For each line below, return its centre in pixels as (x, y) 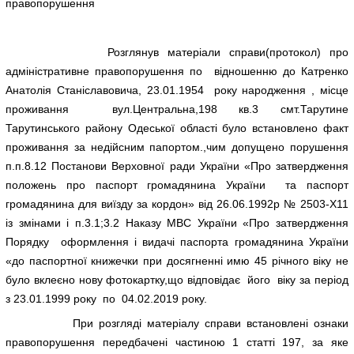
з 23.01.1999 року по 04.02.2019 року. (107, 299)
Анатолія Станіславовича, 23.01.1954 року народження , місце (177, 90)
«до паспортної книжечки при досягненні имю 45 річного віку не (177, 261)
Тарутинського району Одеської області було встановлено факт (177, 128)
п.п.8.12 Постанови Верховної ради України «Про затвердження (177, 166)
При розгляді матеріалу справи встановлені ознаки (177, 324)
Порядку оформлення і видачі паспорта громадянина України (177, 242)
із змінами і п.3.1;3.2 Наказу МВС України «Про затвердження (177, 223)
